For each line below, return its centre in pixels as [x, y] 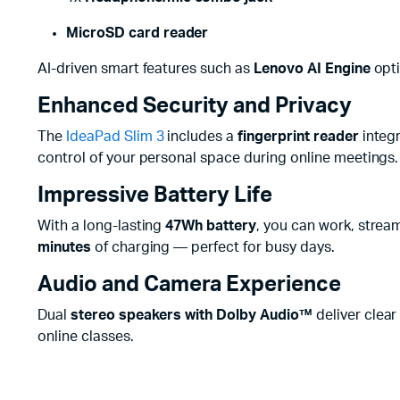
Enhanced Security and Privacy [195, 106]
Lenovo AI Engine [312, 69]
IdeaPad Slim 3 [113, 137]
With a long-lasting [102, 226]
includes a [201, 137]
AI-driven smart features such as [146, 69]
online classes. [86, 337]
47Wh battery [211, 226]
